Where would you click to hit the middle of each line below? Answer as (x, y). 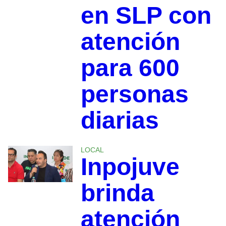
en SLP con (146, 15)
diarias (120, 120)
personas (134, 94)
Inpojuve (130, 166)
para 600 (130, 68)
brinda (117, 193)
